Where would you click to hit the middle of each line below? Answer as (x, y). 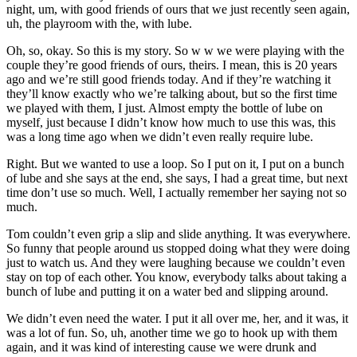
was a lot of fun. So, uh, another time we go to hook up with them (172, 333)
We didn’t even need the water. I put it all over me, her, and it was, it (177, 319)
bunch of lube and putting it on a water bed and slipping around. (167, 292)
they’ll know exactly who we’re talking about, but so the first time (172, 94)
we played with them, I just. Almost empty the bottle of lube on (165, 108)
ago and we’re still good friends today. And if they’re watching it (169, 80)
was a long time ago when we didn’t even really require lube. (160, 137)
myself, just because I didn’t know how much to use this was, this (171, 123)
